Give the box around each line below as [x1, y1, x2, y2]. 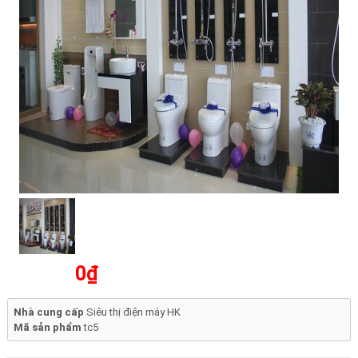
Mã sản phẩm [13, 321, 84, 333]
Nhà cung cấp [13, 306, 86, 318]
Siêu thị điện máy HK [86, 306, 181, 318]
